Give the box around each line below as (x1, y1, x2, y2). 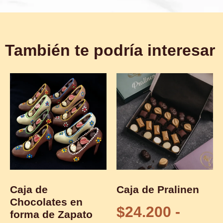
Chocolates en (10, 196, 83, 208)
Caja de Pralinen (116, 183, 199, 195)
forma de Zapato (10, 208, 93, 220)
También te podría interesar (5, 41, 215, 60)
